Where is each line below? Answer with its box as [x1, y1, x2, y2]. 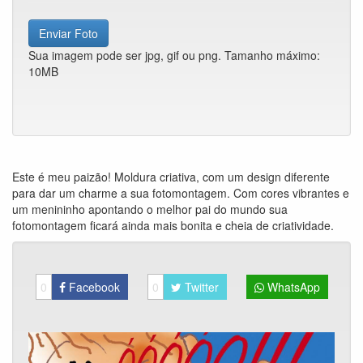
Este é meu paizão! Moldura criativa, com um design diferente [12, 169, 330, 185]
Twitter [181, 279, 219, 295]
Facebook [65, 279, 120, 295]
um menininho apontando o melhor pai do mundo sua [12, 201, 288, 217]
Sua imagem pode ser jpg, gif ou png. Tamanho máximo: [28, 47, 320, 63]
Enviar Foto [39, 25, 98, 41]
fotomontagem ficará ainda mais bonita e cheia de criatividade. [12, 217, 334, 233]
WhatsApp [263, 279, 320, 295]
